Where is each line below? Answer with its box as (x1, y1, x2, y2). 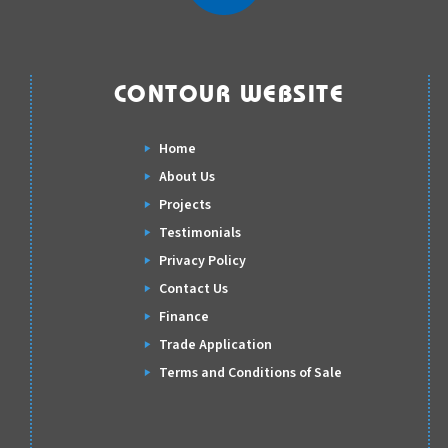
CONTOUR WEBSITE (113, 83, 345, 107)
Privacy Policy (158, 251, 246, 271)
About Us (158, 167, 215, 187)
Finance (158, 307, 209, 327)
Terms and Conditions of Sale (158, 363, 342, 383)
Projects (158, 195, 211, 215)
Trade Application (158, 335, 272, 355)
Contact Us (158, 279, 228, 299)
